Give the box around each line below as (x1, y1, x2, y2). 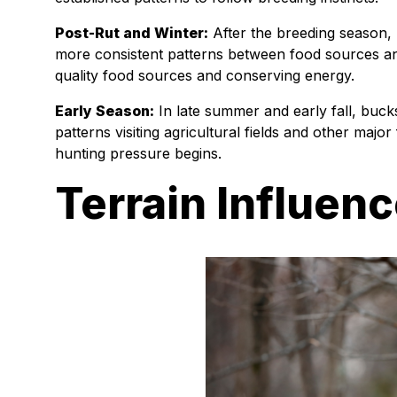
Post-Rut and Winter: (55, 24, 208, 43)
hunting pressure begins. (55, 144, 222, 163)
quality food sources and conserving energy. (55, 66, 354, 85)
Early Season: (55, 102, 154, 121)
